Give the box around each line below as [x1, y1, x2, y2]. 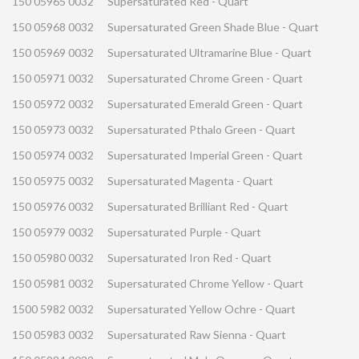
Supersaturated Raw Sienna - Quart [107, 328, 286, 342]
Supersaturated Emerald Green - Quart [107, 97, 303, 111]
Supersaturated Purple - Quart [107, 225, 261, 240]
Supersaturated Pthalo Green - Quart [107, 123, 296, 137]
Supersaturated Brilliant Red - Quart [107, 200, 288, 214]
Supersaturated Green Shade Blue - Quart [107, 20, 319, 34]
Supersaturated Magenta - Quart [107, 174, 273, 188]
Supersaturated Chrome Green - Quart [107, 71, 303, 86]
